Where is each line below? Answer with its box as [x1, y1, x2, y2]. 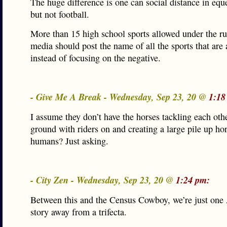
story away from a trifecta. [30, 206, 127, 218]
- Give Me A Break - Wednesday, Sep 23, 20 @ [30, 90, 209, 103]
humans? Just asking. [30, 135, 108, 147]
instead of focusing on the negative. [30, 52, 161, 64]
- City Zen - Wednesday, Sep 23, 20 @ [30, 173, 176, 186]
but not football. [30, 8, 89, 20]
